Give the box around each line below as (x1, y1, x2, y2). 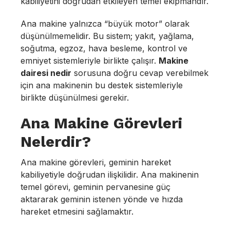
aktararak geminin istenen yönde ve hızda (21, 194, 183, 204)
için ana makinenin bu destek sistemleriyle (21, 80, 183, 90)
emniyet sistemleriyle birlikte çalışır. (21, 55, 159, 66)
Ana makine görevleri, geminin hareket (21, 157, 171, 167)
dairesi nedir (21, 68, 71, 78)
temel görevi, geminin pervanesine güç (21, 182, 170, 192)
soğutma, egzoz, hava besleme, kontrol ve (21, 43, 187, 53)
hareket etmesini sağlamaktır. (21, 206, 133, 217)
